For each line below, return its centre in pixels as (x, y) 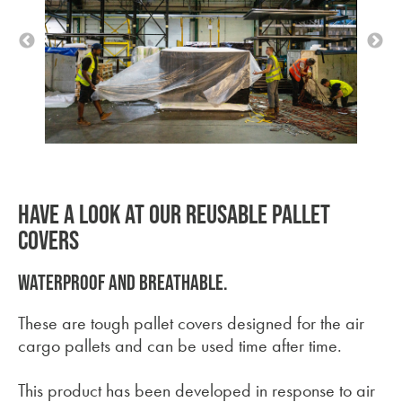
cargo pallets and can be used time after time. (180, 346)
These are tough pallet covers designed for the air (191, 323)
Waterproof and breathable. (123, 283)
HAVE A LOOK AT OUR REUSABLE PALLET (174, 214)
